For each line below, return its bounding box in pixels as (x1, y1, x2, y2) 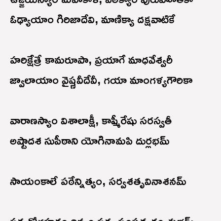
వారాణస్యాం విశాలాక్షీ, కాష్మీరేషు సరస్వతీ (10, 108, 172, 131)
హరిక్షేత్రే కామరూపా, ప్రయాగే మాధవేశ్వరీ (10, 47, 173, 71)
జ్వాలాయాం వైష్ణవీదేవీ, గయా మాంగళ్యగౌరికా (10, 68, 192, 91)
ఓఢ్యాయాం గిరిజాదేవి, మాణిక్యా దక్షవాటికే (10, 7, 175, 30)
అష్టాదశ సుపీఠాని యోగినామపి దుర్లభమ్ (10, 128, 169, 151)
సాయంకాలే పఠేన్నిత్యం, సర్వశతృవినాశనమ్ (10, 169, 186, 192)
